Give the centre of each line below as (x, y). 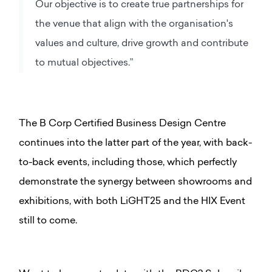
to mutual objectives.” (84, 63)
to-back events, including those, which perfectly (128, 162)
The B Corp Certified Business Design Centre (122, 124)
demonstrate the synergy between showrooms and (135, 182)
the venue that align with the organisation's (134, 24)
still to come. (48, 221)
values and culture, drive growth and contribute (142, 43)
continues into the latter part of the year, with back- (135, 143)
